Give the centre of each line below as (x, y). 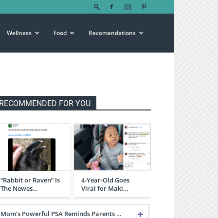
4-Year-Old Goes (105, 180)
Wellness (19, 33)
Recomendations (112, 33)
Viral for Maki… (105, 188)
